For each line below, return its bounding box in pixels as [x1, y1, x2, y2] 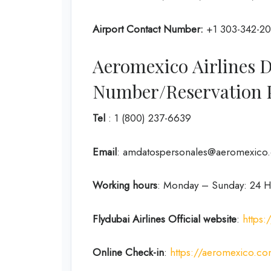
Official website [168, 211, 237, 226]
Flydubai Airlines [93, 211, 165, 226]
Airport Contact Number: [93, 21, 203, 36]
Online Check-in [93, 245, 164, 260]
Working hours [93, 178, 157, 192]
